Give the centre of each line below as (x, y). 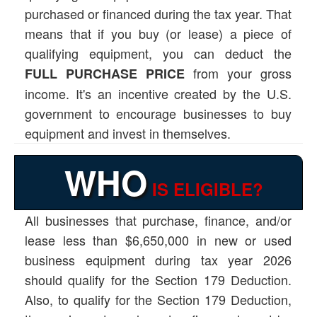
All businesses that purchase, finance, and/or (158, 220)
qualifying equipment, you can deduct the (158, 53)
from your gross (238, 73)
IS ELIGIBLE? (205, 189)
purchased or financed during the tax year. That (158, 14)
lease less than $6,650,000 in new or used (158, 240)
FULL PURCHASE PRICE (105, 74)
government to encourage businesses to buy (158, 114)
